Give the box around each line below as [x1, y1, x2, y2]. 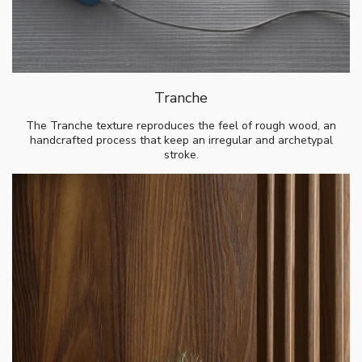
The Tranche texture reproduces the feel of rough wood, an [26, 117, 336, 133]
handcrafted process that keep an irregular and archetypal [29, 132, 333, 148]
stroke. [163, 146, 199, 162]
